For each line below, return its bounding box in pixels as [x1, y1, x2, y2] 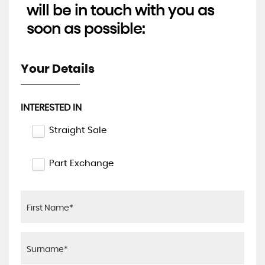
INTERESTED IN [21, 103, 82, 112]
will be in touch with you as [27, 4, 214, 18]
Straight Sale [49, 126, 106, 135]
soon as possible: [27, 22, 145, 37]
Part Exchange [49, 159, 114, 168]
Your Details [21, 63, 95, 75]
